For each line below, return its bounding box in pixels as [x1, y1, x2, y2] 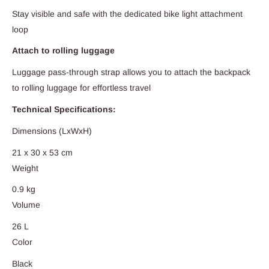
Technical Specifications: [12, 104, 116, 115]
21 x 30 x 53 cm [12, 147, 73, 157]
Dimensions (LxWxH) [12, 125, 92, 136]
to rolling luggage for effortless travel [12, 83, 151, 93]
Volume [12, 200, 40, 210]
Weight [12, 163, 38, 173]
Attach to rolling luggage [12, 46, 115, 56]
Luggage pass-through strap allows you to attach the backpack [12, 67, 250, 77]
